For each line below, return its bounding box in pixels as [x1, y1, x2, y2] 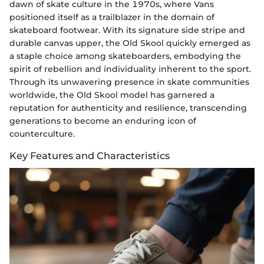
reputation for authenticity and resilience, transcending [9, 102, 247, 113]
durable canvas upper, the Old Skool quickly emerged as [9, 37, 250, 48]
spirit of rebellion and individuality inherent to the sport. [9, 63, 251, 74]
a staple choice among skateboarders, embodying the [9, 50, 241, 61]
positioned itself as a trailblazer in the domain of [9, 11, 214, 22]
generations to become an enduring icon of [9, 115, 196, 126]
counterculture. [9, 128, 75, 139]
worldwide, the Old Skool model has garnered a [9, 89, 214, 100]
